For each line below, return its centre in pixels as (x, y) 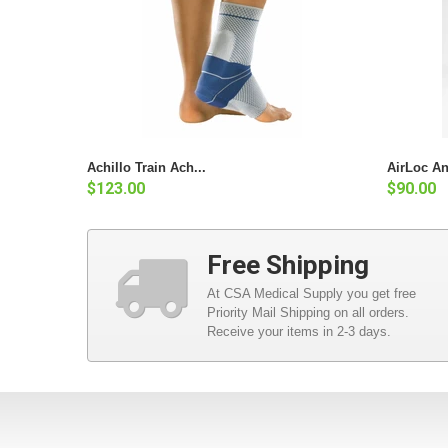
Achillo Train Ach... (146, 167)
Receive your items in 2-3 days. (299, 331)
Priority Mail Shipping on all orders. (308, 312)
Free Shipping (288, 264)
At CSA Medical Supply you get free (311, 293)
